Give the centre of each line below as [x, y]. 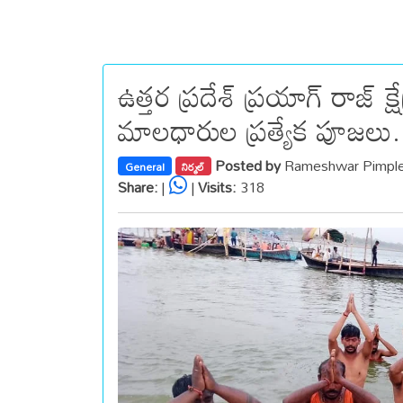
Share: [138, 187]
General [144, 166]
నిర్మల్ [193, 166]
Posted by [250, 165]
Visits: [217, 187]
